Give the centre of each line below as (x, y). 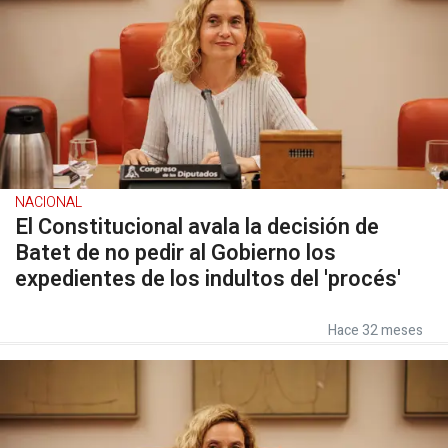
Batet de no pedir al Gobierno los (175, 253)
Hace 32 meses (375, 330)
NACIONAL (48, 202)
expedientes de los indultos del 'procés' (208, 279)
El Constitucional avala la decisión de (197, 227)
